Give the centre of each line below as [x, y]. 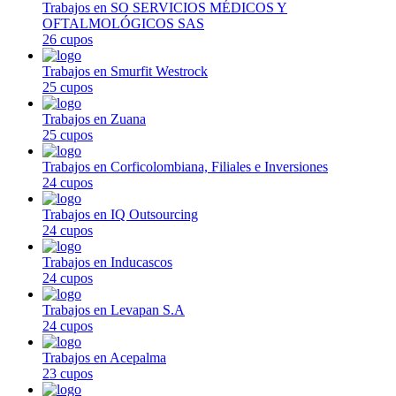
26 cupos [68, 39]
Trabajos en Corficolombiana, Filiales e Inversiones [185, 166]
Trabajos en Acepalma [104, 357]
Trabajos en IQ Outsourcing [120, 214]
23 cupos [68, 373]
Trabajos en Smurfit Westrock [125, 71]
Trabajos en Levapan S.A [114, 309]
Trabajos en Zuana [94, 118]
